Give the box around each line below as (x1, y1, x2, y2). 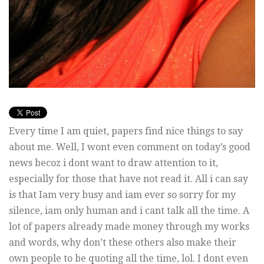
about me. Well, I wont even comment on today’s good (9, 141, 250, 153)
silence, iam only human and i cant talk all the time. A (9, 204, 249, 216)
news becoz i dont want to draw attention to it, (9, 157, 218, 169)
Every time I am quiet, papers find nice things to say (9, 125, 243, 137)
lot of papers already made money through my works (9, 220, 249, 232)
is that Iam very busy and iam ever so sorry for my (9, 189, 236, 200)
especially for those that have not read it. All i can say (9, 173, 248, 184)
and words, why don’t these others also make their (9, 236, 236, 248)
